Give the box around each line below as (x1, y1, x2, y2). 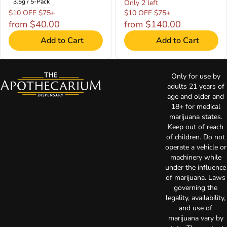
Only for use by (171, 71, 220, 81)
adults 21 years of (167, 82, 224, 91)
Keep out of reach (168, 122, 223, 132)
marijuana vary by (168, 213, 223, 223)
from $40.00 (9, 18, 60, 30)
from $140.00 (124, 18, 181, 30)
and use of (179, 203, 212, 213)
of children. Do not (166, 132, 225, 142)
